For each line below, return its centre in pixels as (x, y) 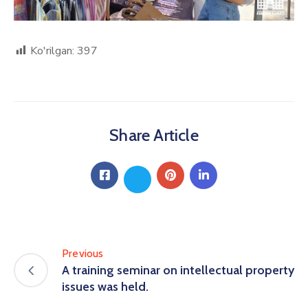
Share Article (154, 135)
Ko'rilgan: (52, 51)
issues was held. (105, 287)
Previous (83, 253)
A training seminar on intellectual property (178, 270)
